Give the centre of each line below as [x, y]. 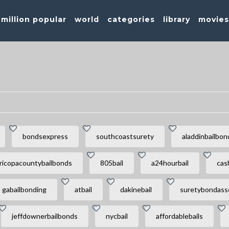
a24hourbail [170, 163]
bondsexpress [45, 136]
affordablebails [179, 216]
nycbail [117, 216]
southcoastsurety [125, 136]
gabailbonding [24, 189]
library [177, 19]
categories [131, 19]
